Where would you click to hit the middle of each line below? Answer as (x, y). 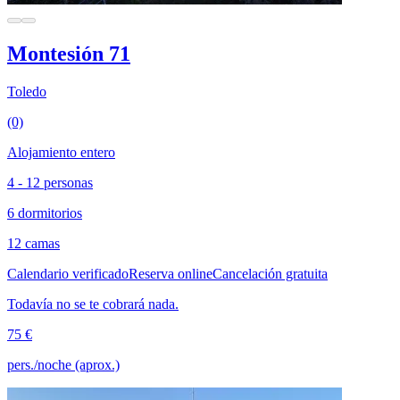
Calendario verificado (68, 273)
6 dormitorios (45, 212)
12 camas (33, 243)
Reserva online (171, 273)
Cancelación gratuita (270, 273)
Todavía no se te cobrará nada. (93, 304)
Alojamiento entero (61, 152)
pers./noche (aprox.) (63, 364)
